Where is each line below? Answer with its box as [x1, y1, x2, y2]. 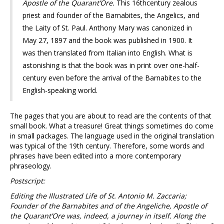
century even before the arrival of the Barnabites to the [22, 73, 201, 83]
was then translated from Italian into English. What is [22, 48, 192, 58]
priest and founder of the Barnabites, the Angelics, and [22, 10, 199, 20]
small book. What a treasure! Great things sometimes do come [10, 121, 213, 131]
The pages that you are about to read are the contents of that [10, 111, 211, 121]
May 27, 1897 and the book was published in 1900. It [22, 35, 192, 45]
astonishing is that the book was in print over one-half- [22, 60, 199, 70]
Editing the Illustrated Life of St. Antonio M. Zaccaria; [10, 191, 186, 201]
